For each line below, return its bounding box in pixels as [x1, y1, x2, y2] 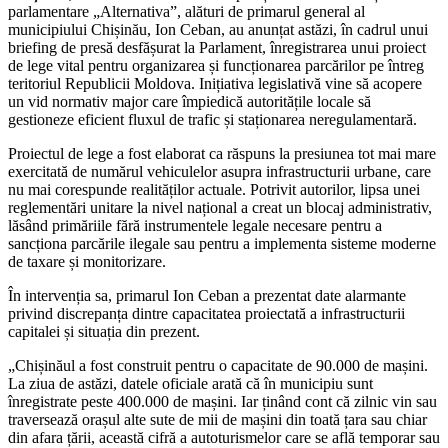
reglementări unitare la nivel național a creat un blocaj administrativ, [8, 199, 432, 217]
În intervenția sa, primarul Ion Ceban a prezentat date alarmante [8, 287, 406, 305]
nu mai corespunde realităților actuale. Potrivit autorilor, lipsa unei [8, 181, 420, 199]
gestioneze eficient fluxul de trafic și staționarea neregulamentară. [8, 111, 417, 129]
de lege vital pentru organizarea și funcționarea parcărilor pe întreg [8, 57, 424, 75]
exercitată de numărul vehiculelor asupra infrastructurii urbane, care [8, 163, 431, 181]
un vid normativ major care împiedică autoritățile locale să [8, 93, 371, 111]
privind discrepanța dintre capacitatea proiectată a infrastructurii [8, 305, 405, 323]
